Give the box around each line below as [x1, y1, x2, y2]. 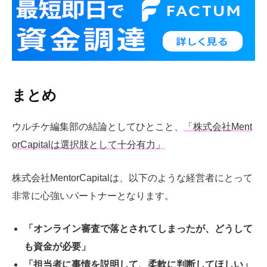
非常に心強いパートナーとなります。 [12, 190, 174, 201]
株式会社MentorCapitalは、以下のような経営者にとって [12, 172, 253, 183]
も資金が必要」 [24, 241, 91, 252]
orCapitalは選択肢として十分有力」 [12, 139, 165, 150]
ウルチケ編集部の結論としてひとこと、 [12, 122, 184, 132]
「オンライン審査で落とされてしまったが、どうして [24, 223, 253, 234]
